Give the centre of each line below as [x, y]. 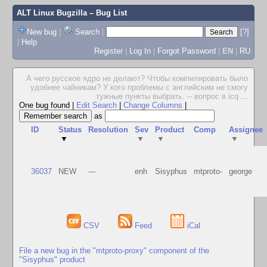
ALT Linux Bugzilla [52, 13]
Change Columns [153, 105]
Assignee [246, 130]
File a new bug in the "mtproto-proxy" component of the [114, 250]
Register [108, 51]
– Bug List [107, 13]
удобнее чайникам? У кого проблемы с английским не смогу [139, 87]
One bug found [46, 105]
